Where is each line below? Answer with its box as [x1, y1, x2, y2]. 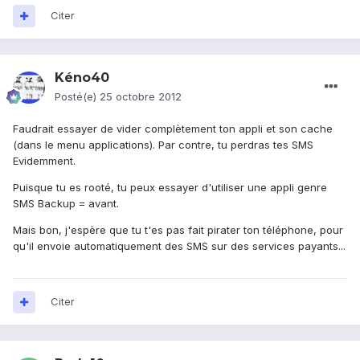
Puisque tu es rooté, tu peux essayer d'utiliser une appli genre [13, 181, 327, 194]
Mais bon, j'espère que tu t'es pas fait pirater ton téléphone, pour [13, 223, 343, 237]
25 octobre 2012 [100, 90, 182, 104]
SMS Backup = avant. [13, 197, 119, 211]
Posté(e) [55, 90, 100, 104]
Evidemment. [13, 154, 76, 168]
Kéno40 [55, 70, 109, 86]
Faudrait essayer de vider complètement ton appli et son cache [13, 122, 333, 136]
